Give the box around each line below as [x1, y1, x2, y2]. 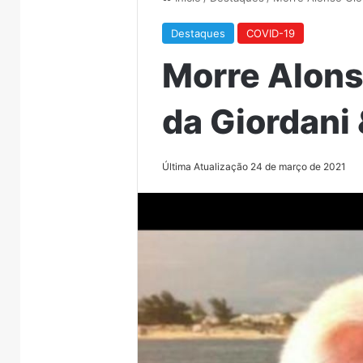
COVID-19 [246, 26, 296, 40]
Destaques [171, 26, 226, 40]
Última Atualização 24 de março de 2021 [162, 160, 347, 173]
